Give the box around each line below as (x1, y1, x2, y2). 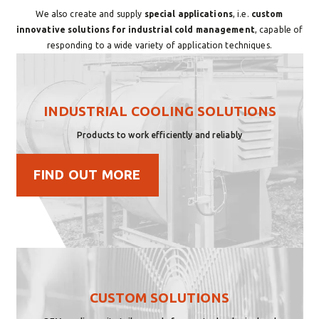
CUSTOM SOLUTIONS (90, 290, 229, 306)
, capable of (254, 24, 303, 34)
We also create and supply (36, 9, 145, 19)
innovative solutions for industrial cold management (16, 24, 255, 34)
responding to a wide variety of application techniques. (47, 40, 272, 50)
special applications (144, 9, 233, 19)
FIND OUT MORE (33, 167, 141, 183)
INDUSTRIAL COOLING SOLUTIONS (43, 103, 276, 120)
